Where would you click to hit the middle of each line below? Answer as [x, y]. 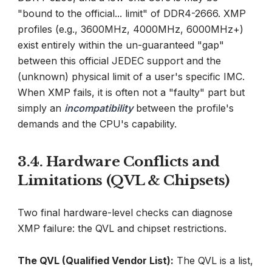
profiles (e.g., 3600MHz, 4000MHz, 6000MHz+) [131, 29]
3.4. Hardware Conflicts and [119, 161]
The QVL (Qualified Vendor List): [96, 260]
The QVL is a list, [213, 260]
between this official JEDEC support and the [119, 60]
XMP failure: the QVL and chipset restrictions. [122, 228]
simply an [41, 108]
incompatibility [99, 108]
